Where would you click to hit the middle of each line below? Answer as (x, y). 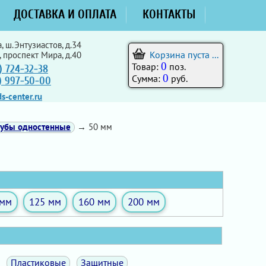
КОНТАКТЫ (169, 14)
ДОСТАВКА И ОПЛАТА (65, 14)
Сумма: (147, 78)
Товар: (146, 66)
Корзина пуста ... (184, 55)
